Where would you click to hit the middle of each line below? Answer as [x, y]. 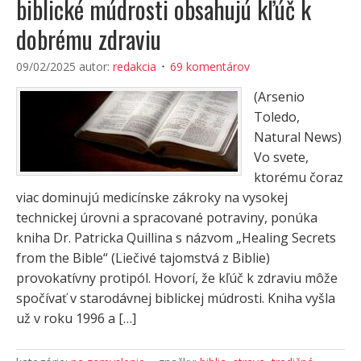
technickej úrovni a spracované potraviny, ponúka [167, 218]
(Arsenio [279, 97]
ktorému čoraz [299, 177]
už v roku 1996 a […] [76, 318]
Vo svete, [281, 157]
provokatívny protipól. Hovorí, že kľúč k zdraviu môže [177, 278]
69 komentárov [210, 66]
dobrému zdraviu [89, 39]
